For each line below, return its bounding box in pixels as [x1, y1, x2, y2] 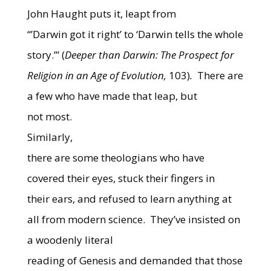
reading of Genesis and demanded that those [27, 253, 243, 267]
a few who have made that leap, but [27, 89, 197, 103]
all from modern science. [27, 212, 145, 226]
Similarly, [27, 130, 73, 144]
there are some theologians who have [27, 151, 204, 165]
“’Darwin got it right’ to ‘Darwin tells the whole [27, 27, 243, 41]
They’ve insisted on [149, 212, 240, 226]
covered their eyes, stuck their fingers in [27, 171, 215, 185]
